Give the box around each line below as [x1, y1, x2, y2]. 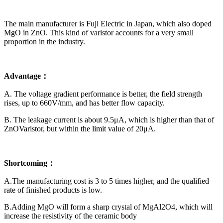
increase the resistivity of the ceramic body [4, 212, 137, 221]
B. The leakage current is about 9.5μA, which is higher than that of [4, 115, 214, 124]
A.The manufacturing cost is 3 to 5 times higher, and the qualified [4, 177, 209, 186]
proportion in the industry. [4, 37, 85, 46]
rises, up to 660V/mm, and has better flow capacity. [4, 99, 165, 108]
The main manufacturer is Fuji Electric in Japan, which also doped [4, 19, 212, 28]
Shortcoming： [4, 159, 55, 168]
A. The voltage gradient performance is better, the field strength [4, 90, 202, 99]
